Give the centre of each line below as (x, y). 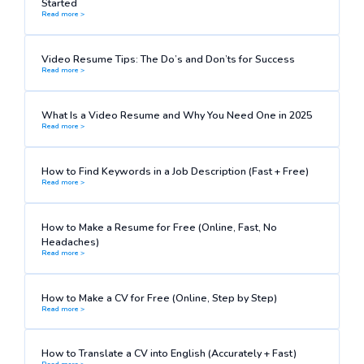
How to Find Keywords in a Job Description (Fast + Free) (175, 171)
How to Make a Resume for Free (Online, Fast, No (159, 227)
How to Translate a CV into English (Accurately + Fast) (169, 353)
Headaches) (70, 241)
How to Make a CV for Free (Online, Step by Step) (159, 297)
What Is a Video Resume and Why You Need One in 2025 (176, 115)
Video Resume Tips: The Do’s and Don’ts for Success (168, 58)
